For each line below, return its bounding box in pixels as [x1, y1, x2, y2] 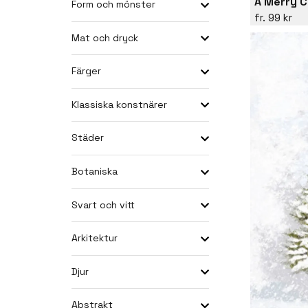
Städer [71, 131, 104, 144]
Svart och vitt [71, 198, 135, 211]
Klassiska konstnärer [71, 98, 167, 111]
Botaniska [71, 165, 118, 178]
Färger [71, 65, 101, 78]
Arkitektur [71, 232, 118, 245]
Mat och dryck [71, 31, 138, 44]
